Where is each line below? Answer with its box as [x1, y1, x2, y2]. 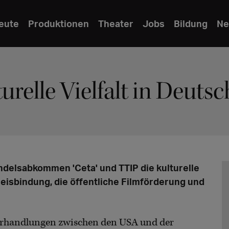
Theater [98, 17, 133, 29]
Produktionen [28, 17, 89, 29]
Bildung [174, 17, 208, 29]
